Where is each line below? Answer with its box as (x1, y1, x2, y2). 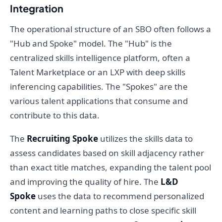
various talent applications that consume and (10, 95, 188, 107)
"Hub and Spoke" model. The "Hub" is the (10, 38, 172, 50)
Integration (10, 2, 63, 15)
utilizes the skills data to (98, 133, 193, 145)
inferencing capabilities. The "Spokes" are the (10, 81, 188, 93)
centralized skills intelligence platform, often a (10, 52, 190, 64)
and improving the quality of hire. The (10, 176, 161, 188)
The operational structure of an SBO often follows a (10, 23, 211, 35)
